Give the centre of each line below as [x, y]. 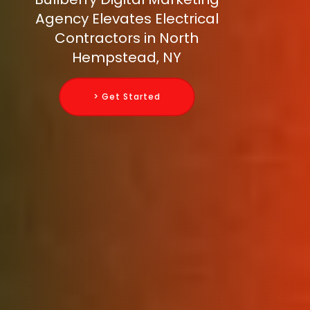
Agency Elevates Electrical [127, 19]
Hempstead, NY [127, 58]
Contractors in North [127, 38]
